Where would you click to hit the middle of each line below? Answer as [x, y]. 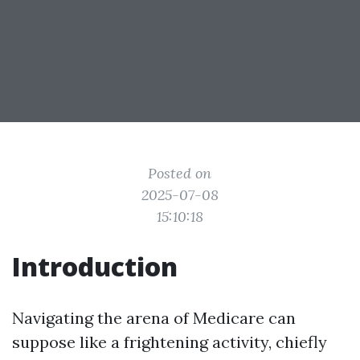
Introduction [95, 266]
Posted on [180, 173]
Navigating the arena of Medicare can [154, 318]
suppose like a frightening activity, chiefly [170, 342]
